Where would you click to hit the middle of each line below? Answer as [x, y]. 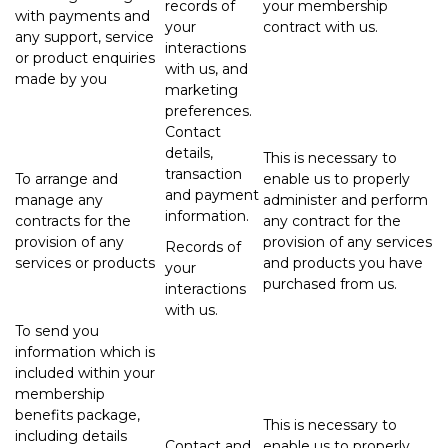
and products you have [343, 262]
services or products [85, 262]
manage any [59, 199]
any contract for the [332, 220]
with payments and [82, 15]
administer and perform [345, 199]
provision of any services [347, 241]
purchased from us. [332, 283]
